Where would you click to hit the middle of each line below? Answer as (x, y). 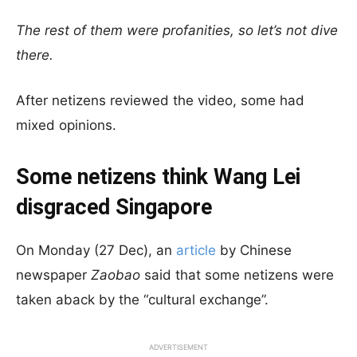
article (196, 250)
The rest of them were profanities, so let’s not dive (177, 30)
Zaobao (116, 275)
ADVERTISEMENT (178, 347)
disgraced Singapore (114, 207)
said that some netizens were (237, 275)
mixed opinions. (66, 125)
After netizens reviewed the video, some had (160, 100)
